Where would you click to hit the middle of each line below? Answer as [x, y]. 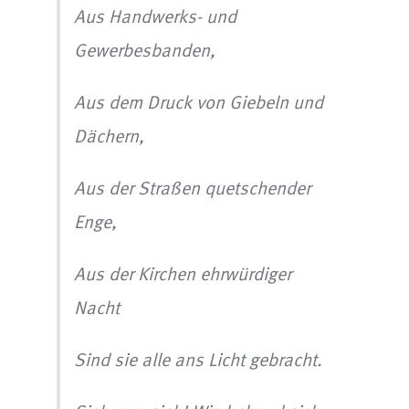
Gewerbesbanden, [145, 49]
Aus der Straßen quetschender [193, 187]
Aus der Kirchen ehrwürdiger [183, 273]
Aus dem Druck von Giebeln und [199, 101]
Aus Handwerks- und [156, 16]
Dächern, [110, 135]
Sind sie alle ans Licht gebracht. [199, 359]
